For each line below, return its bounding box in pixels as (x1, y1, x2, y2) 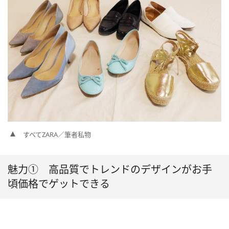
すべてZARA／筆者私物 (23, 129, 91, 139)
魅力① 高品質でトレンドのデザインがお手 (8, 162, 212, 176)
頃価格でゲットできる (8, 176, 110, 191)
